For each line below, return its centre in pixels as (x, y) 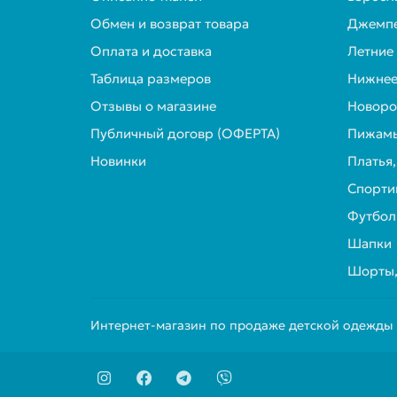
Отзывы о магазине (153, 106)
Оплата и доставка (151, 51)
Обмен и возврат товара (170, 23)
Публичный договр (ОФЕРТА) (185, 133)
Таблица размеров (151, 78)
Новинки (118, 161)
